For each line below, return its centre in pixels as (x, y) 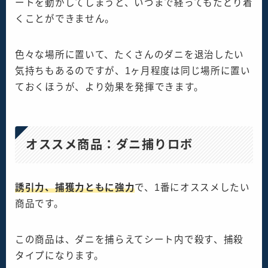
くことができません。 (65, 19)
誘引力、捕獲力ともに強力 (75, 188)
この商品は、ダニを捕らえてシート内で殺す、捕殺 (130, 240)
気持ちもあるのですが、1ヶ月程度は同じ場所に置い (133, 71)
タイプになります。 (60, 256)
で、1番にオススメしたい (192, 188)
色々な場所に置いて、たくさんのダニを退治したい (130, 54)
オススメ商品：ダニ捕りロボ (109, 145)
